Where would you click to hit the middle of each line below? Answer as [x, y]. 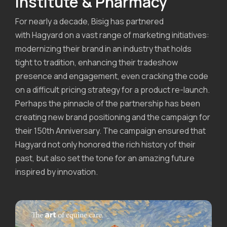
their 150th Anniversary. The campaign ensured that [110, 130]
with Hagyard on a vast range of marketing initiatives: [112, 35]
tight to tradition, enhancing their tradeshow [97, 62]
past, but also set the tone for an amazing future [105, 158]
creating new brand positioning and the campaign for [113, 117]
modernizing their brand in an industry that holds [103, 48]
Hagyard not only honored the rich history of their [105, 144]
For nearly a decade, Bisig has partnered [89, 21]
